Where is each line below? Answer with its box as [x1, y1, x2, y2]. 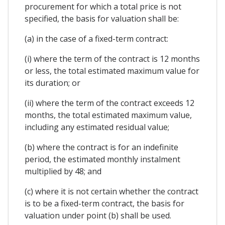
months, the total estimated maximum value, [25, 109, 192, 121]
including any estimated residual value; [25, 122, 169, 133]
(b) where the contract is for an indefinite [25, 142, 178, 153]
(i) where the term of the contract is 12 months [25, 53, 200, 65]
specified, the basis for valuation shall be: [25, 13, 179, 25]
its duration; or [25, 77, 80, 89]
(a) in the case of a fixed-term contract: [25, 33, 168, 45]
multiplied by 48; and [25, 166, 101, 177]
